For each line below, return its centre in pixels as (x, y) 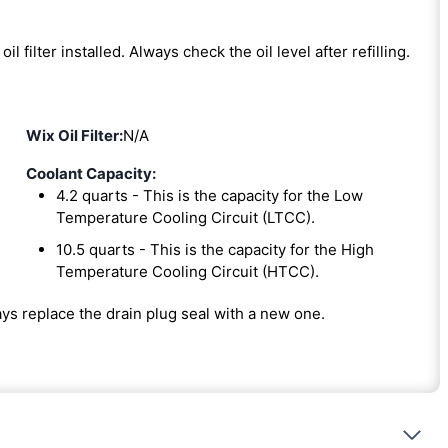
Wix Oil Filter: (74, 135)
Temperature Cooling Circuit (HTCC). (187, 271)
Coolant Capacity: (90, 173)
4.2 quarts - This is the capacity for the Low (209, 195)
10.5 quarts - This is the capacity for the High (214, 249)
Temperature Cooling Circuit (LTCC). (185, 217)
